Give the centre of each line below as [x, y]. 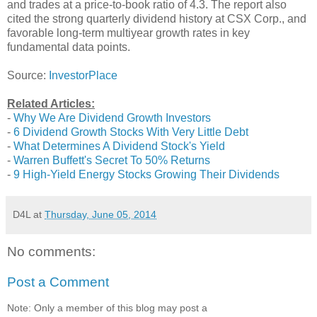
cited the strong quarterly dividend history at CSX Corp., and [157, 18]
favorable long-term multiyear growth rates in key [128, 33]
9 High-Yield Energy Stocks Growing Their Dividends [146, 174]
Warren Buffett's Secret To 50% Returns [112, 160]
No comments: [51, 251]
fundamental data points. [69, 47]
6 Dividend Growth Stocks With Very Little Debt [131, 132]
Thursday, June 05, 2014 [100, 214]
